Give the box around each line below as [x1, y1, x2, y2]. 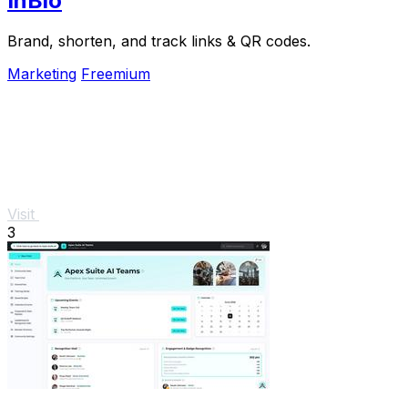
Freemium [81, 64, 150, 83]
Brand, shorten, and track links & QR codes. [7, 31, 311, 50]
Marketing [7, 64, 76, 83]
